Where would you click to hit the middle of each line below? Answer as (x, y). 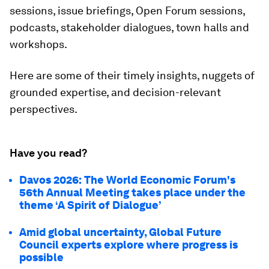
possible (41, 257)
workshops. (38, 44)
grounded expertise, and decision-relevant (115, 92)
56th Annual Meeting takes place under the (132, 192)
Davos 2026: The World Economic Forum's (127, 180)
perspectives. (44, 109)
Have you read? (48, 153)
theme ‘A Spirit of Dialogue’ (90, 205)
